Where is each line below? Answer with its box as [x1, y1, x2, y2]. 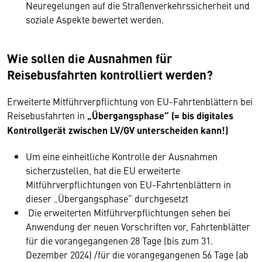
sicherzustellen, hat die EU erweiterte [26, 164, 180, 177]
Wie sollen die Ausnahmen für [7, 49, 172, 67]
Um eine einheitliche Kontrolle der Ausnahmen [26, 150, 218, 163]
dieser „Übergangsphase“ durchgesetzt [26, 192, 188, 205]
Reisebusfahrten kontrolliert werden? [7, 65, 213, 83]
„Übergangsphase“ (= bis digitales [87, 109, 233, 122]
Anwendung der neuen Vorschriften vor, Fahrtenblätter [26, 220, 250, 233]
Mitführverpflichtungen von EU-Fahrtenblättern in [26, 178, 231, 191]
